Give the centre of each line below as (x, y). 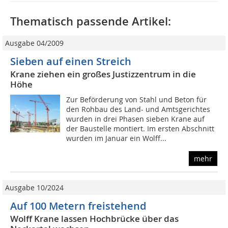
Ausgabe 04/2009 (34, 43)
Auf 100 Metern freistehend (78, 206)
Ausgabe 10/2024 (34, 188)
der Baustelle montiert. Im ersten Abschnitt (140, 129)
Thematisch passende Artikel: (91, 22)
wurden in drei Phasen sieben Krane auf (136, 119)
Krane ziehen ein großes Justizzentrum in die (103, 74)
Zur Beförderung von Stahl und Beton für (137, 100)
